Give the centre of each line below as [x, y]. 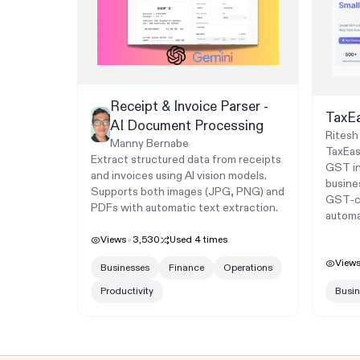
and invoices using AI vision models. [179, 176]
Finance [186, 268]
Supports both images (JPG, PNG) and [188, 192]
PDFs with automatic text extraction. [184, 208]
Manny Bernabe [150, 144]
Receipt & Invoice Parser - [190, 107]
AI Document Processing [187, 126]
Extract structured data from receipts [186, 160]
